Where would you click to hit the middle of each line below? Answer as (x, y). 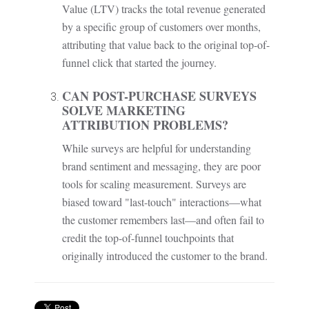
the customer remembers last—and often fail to (163, 220)
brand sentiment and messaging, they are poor (161, 166)
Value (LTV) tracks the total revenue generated (164, 9)
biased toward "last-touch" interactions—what (162, 202)
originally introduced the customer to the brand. (165, 256)
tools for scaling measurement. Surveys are (154, 184)
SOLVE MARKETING (124, 111)
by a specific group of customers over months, (161, 27)
